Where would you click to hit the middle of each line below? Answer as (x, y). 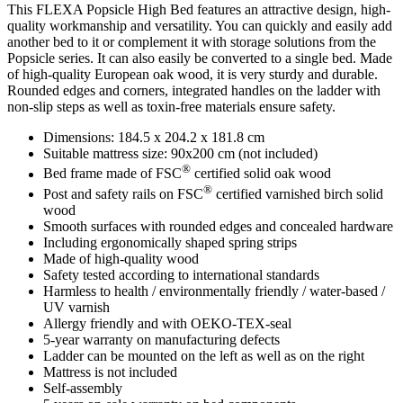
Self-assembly (83, 388)
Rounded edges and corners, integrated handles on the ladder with (194, 91)
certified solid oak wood (261, 174)
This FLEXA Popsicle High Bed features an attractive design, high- (199, 10)
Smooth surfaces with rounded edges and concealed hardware (218, 226)
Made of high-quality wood (121, 258)
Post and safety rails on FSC (123, 193)
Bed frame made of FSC (112, 174)
